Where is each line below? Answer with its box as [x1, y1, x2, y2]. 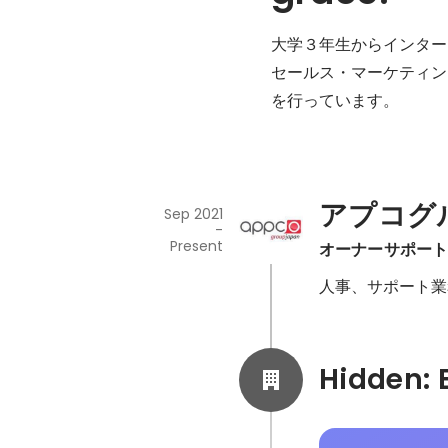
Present [169, 236, 223, 257]
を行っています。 [270, 90, 399, 110]
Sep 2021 [163, 204, 223, 225]
